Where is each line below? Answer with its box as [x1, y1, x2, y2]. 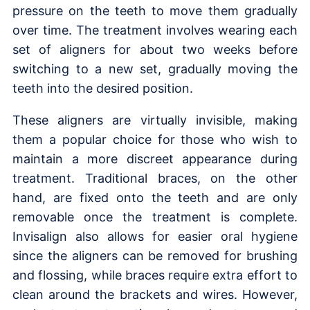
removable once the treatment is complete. [12, 209, 298, 224]
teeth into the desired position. [12, 80, 193, 95]
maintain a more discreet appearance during [12, 151, 298, 166]
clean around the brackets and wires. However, [12, 286, 298, 302]
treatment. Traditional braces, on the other [12, 170, 298, 185]
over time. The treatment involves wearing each [12, 22, 298, 37]
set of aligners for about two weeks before [12, 42, 298, 57]
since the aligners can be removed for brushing [12, 248, 298, 263]
